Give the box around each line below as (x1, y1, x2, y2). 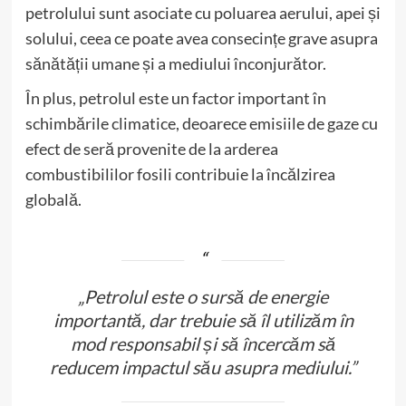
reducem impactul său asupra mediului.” (50, 355, 356, 378)
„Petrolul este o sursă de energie (78, 285, 328, 307)
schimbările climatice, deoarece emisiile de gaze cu (24, 112, 378, 133)
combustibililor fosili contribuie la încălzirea (24, 163, 335, 184)
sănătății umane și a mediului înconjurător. (24, 53, 326, 73)
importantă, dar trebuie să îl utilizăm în (53, 308, 353, 331)
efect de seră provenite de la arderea (24, 138, 278, 159)
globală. (24, 188, 82, 209)
